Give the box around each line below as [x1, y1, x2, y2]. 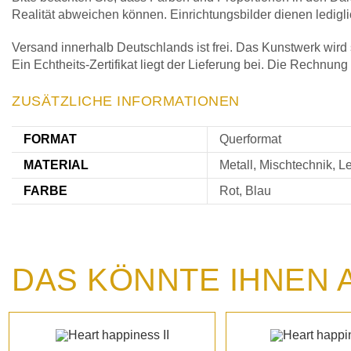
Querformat [219, 132, 281, 146]
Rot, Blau [219, 184, 271, 197]
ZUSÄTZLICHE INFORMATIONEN [12, 93, 240, 109]
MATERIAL [24, 158, 89, 172]
